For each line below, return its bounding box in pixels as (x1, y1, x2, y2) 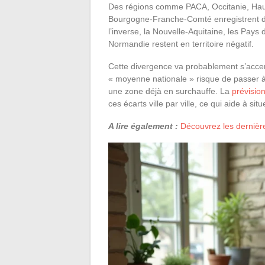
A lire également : (108, 121, 178, 131)
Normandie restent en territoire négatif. (108, 38, 254, 49)
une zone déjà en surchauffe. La (108, 86, 232, 96)
